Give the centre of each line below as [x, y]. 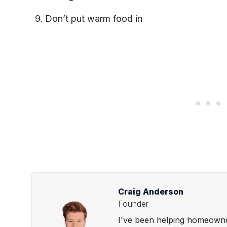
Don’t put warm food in [94, 19]
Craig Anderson [151, 191]
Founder [133, 203]
